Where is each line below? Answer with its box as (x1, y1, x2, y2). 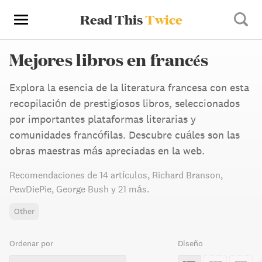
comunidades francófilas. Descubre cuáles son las (9, 128, 240, 142)
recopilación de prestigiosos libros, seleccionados (9, 96, 240, 110)
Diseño (178, 238, 203, 249)
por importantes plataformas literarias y (9, 112, 196, 126)
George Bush (56, 183, 109, 195)
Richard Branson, (152, 169, 223, 181)
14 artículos (99, 169, 147, 181)
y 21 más (109, 183, 147, 195)
